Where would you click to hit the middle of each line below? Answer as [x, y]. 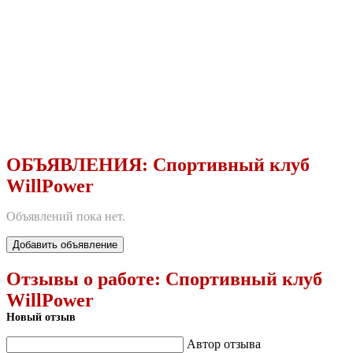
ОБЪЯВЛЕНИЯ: [80, 164]
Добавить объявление [65, 244]
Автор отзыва [224, 344]
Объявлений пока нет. [66, 216]
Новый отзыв [41, 317]
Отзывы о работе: [86, 279]
